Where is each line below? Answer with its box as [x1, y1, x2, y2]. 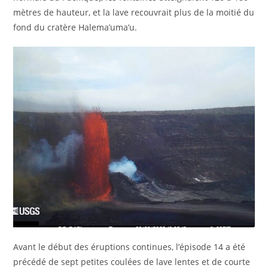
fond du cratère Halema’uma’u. [13, 21, 138, 33]
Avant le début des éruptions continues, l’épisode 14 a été [13, 240, 246, 252]
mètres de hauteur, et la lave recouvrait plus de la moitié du [13, 6, 255, 18]
